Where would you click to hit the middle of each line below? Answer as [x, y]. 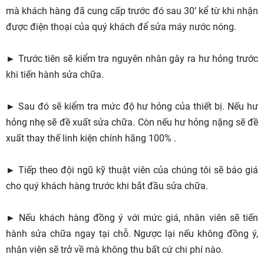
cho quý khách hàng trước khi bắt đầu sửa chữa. [108, 186]
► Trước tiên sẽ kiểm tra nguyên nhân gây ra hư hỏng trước [132, 58]
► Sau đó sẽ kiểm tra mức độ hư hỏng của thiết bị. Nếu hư [132, 106]
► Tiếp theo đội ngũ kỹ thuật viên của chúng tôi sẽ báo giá [132, 170]
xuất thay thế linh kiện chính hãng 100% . [91, 138]
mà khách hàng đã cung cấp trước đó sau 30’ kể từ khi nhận [132, 11]
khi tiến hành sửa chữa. [55, 74]
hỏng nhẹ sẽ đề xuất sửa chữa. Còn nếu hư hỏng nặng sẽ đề [132, 122]
